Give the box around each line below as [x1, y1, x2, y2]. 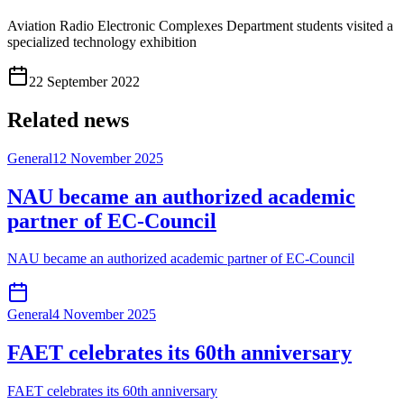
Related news [7, 107, 129, 132]
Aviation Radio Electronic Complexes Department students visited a [7, 17, 393, 33]
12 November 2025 [52, 150, 163, 166]
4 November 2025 [52, 307, 156, 323]
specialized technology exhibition [7, 33, 197, 50]
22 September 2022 [29, 73, 140, 89]
